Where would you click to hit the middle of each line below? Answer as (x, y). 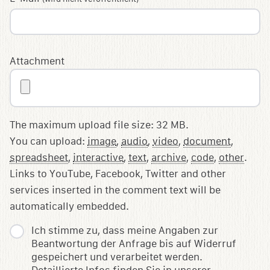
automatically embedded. (69, 207)
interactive (98, 158)
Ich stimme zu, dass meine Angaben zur (125, 231)
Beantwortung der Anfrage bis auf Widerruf (134, 244)
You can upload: (49, 142)
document (207, 142)
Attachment (37, 61)
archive (169, 158)
